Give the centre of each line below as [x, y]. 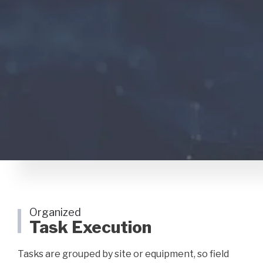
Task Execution [90, 227]
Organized [55, 212]
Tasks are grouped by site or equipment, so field [123, 254]
